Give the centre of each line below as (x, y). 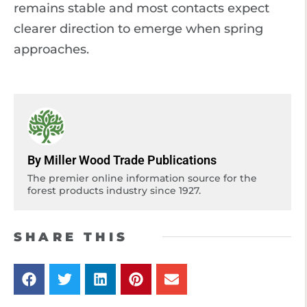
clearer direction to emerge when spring (138, 29)
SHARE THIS (71, 237)
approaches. (51, 49)
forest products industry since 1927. (114, 190)
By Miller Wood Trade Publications (122, 160)
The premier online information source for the (142, 178)
